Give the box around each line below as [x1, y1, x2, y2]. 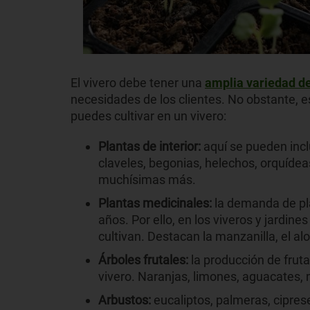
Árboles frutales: [98, 252, 191, 267]
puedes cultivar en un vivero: [71, 108, 226, 123]
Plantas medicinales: [98, 195, 215, 210]
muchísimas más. [98, 172, 196, 187]
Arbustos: [98, 292, 154, 307]
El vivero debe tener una [71, 75, 205, 90]
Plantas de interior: [98, 138, 203, 154]
